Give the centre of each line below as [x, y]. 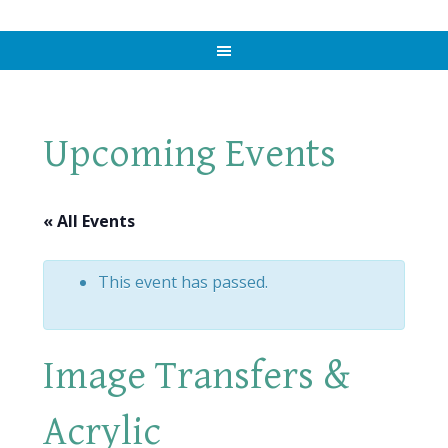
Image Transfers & [196, 376]
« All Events [88, 221]
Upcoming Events [189, 154]
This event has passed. [182, 282]
